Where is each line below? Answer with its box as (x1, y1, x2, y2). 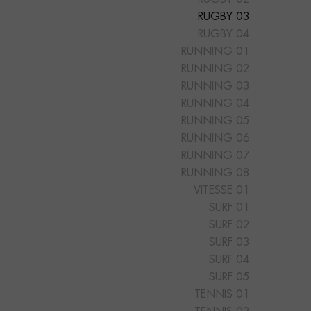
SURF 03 (208, 237, 250, 249)
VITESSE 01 (193, 185, 250, 196)
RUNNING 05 (180, 115, 250, 127)
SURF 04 (208, 254, 250, 266)
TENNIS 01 (194, 289, 250, 301)
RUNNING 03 (180, 81, 250, 92)
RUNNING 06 (180, 133, 250, 144)
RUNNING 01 (180, 46, 250, 58)
